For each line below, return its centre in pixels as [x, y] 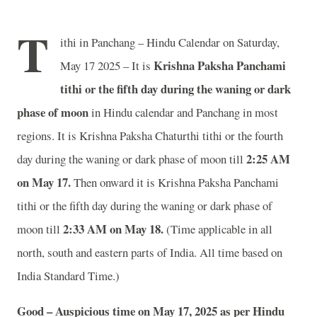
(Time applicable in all [218, 229]
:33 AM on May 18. [116, 229]
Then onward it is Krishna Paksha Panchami [175, 182]
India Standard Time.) [70, 276]
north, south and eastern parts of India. [107, 252]
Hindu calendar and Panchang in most [191, 112]
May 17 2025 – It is [107, 65]
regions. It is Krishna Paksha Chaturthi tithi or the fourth [150, 136]
